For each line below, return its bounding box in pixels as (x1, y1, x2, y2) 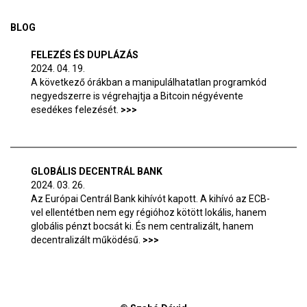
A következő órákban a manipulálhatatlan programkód (31, 77, 267, 88)
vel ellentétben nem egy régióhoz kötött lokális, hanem (31, 207, 267, 218)
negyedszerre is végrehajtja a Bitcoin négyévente (31, 90, 243, 101)
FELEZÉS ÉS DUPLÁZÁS (31, 49, 138, 60)
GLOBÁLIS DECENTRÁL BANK (31, 166, 162, 177)
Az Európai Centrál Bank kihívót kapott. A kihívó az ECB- (31, 193, 270, 204)
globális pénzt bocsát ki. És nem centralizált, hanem (31, 221, 254, 232)
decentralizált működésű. (31, 234, 140, 245)
